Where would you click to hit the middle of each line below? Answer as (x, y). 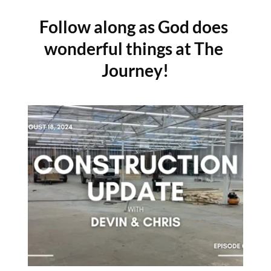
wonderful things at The (134, 48)
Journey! (135, 70)
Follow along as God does (134, 26)
